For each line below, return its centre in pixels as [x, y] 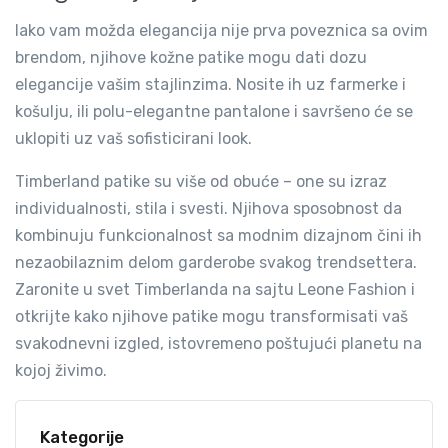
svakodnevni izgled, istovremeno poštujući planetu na [218, 343]
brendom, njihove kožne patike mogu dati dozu [191, 57]
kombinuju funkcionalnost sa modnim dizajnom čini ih [218, 235]
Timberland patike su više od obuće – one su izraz [201, 181]
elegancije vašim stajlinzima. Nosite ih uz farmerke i [210, 84]
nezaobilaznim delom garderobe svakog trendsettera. [216, 262]
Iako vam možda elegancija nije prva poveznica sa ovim [221, 30]
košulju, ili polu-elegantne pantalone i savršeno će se [214, 111]
